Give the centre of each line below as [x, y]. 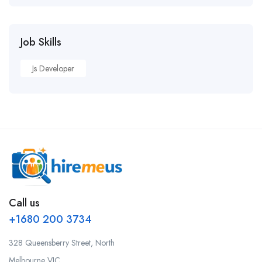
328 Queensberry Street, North [62, 243]
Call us [24, 203]
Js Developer [53, 69]
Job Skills [41, 42]
